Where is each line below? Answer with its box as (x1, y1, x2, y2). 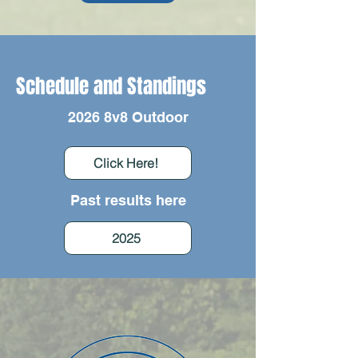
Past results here (70, 191, 186, 209)
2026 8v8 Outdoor (67, 108, 189, 125)
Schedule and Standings (16, 71, 206, 101)
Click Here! (93, 154, 159, 171)
